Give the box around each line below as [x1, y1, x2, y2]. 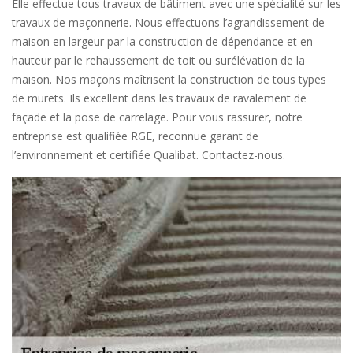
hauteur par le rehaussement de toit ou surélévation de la [12, 53, 305, 68]
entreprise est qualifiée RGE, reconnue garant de [12, 128, 258, 143]
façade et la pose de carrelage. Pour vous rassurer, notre [12, 110, 303, 124]
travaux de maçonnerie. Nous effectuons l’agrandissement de [12, 15, 325, 30]
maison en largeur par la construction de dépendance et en [12, 34, 313, 49]
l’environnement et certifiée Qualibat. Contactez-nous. [12, 147, 285, 162]
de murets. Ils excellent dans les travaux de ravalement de [12, 91, 307, 106]
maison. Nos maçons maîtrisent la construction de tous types [12, 72, 326, 87]
